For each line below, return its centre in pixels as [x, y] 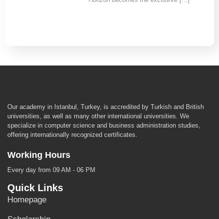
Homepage [27, 199]
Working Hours [39, 155]
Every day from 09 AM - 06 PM [51, 170]
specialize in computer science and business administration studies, [104, 125]
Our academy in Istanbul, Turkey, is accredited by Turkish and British [106, 107]
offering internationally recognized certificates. [72, 134]
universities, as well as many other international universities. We [98, 116]
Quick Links [35, 187]
